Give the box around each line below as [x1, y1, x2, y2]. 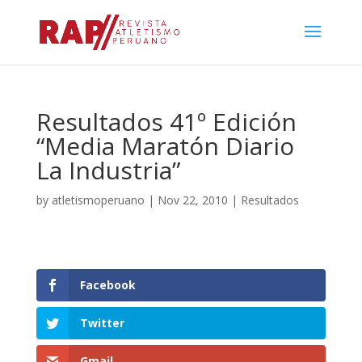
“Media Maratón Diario [36, 129, 294, 162]
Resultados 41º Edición [36, 105, 297, 138]
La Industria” [36, 154, 180, 187]
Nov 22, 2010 [157, 192, 228, 208]
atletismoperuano [51, 192, 145, 208]
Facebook [79, 277, 136, 293]
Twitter [79, 315, 124, 331]
